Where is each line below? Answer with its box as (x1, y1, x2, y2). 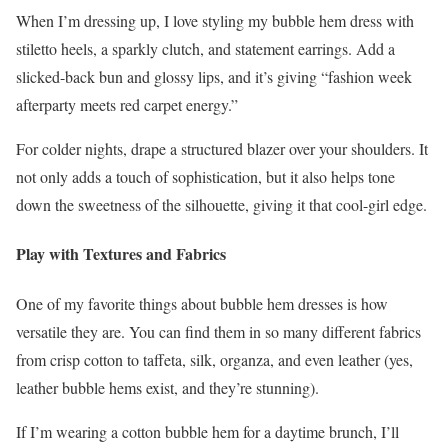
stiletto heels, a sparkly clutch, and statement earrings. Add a (16, 38, 395, 60)
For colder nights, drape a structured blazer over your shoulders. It (16, 138, 428, 160)
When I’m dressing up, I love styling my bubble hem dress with (16, 10, 414, 32)
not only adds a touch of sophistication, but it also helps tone (16, 166, 395, 188)
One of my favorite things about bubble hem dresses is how (16, 292, 388, 314)
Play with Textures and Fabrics (16, 242, 226, 266)
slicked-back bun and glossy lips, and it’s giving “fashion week (16, 66, 412, 88)
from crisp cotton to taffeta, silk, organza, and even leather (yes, (16, 348, 413, 370)
